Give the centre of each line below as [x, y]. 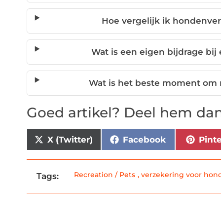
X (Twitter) [70, 139]
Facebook [145, 139]
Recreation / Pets [105, 175]
